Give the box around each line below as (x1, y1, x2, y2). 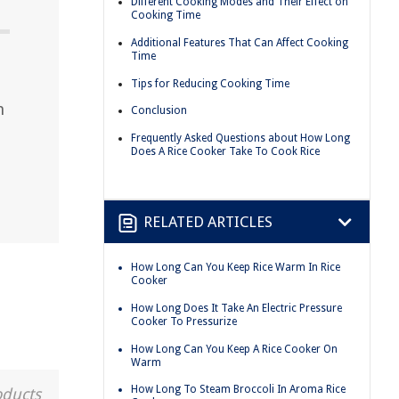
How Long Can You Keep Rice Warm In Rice (131, 261, 340, 274)
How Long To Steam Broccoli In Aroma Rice (131, 383, 346, 396)
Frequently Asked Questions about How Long (131, 131, 350, 144)
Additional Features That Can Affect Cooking (131, 36, 348, 49)
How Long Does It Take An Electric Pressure (131, 301, 342, 314)
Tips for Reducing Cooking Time (131, 77, 289, 90)
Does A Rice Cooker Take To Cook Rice (131, 144, 320, 158)
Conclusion (131, 104, 187, 118)
